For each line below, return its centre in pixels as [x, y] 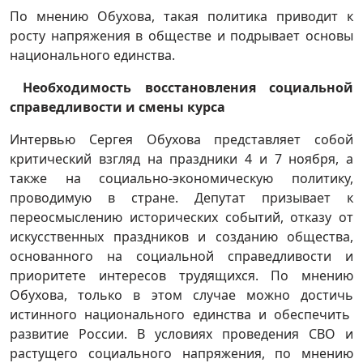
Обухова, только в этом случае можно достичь [181, 295]
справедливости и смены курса [117, 107]
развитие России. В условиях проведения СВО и [181, 334]
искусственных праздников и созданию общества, [181, 237]
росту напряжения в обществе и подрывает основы [181, 36]
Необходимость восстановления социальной [181, 88]
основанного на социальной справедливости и [181, 256]
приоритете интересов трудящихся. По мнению [181, 276]
